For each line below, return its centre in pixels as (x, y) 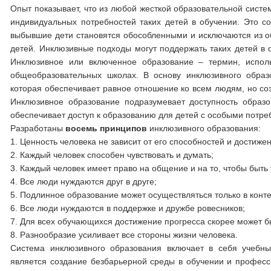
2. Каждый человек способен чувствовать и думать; (112, 155)
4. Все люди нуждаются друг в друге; (84, 181)
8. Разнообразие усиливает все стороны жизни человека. (124, 235)
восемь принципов (106, 128)
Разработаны (38, 128)
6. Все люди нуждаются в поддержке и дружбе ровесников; (128, 208)
